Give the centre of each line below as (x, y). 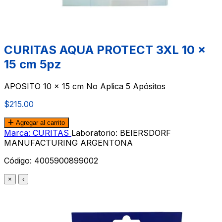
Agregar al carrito (39, 122)
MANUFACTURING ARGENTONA (68, 142)
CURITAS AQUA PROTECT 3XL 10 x (105, 50)
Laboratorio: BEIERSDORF (121, 133)
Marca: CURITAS (38, 133)
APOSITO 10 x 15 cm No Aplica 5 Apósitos (85, 86)
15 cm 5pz (33, 64)
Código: (19, 160)
